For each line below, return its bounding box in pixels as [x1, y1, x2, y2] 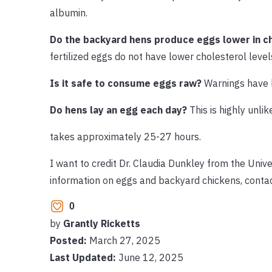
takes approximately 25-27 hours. [49, 130, 201, 143]
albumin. [49, 6, 87, 19]
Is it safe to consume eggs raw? [49, 76, 204, 89]
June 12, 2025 [115, 251, 183, 263]
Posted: [49, 234, 89, 246]
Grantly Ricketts [63, 217, 140, 229]
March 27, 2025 [89, 234, 160, 246]
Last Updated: [49, 251, 116, 263]
